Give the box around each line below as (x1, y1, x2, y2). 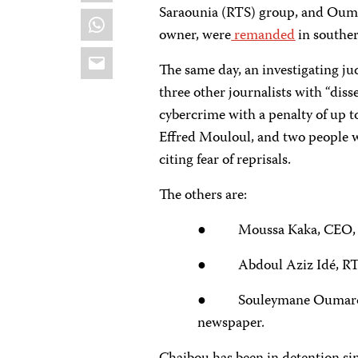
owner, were (159, 24, 232, 48)
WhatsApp (80, 4, 171, 30)
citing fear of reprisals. (159, 149, 292, 173)
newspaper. (197, 312, 265, 336)
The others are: (159, 184, 248, 208)
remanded (234, 24, 296, 48)
